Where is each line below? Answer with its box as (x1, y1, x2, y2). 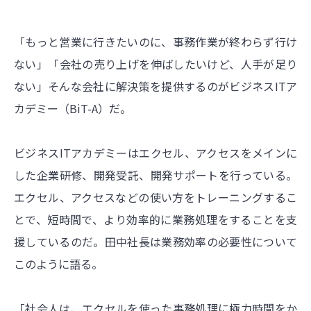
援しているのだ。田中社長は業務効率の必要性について (14, 233, 297, 250)
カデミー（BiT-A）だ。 (14, 99, 131, 117)
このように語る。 (14, 255, 103, 272)
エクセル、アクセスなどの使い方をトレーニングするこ (14, 188, 297, 205)
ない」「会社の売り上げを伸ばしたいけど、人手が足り (14, 55, 297, 72)
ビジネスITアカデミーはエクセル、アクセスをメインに (14, 144, 297, 161)
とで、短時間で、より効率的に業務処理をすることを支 (14, 210, 297, 228)
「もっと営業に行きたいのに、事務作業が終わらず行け (14, 33, 297, 50)
